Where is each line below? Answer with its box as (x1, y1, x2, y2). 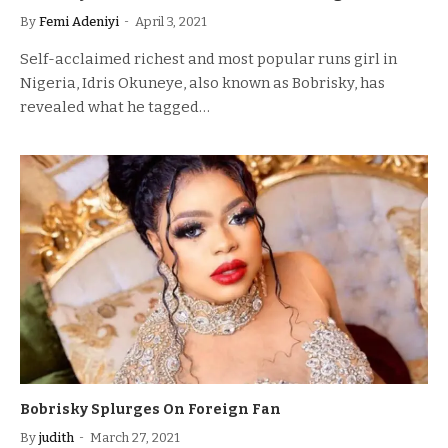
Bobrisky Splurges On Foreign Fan (20, 401, 281, 418)
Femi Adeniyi (39, 13, 119, 29)
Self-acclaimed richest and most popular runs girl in (20, 49, 397, 68)
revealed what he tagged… (20, 97, 210, 116)
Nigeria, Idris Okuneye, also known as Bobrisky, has (20, 73, 385, 92)
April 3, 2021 (135, 13, 207, 29)
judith (39, 430, 74, 445)
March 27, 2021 (90, 430, 180, 445)
